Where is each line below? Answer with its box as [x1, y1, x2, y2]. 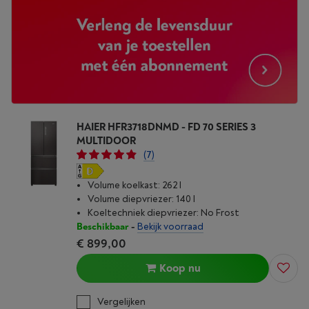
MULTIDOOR [77, 134, 136, 148]
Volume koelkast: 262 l [88, 179, 181, 192]
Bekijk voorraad [137, 221, 203, 233]
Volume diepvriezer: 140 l [88, 193, 195, 206]
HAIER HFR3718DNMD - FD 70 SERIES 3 [77, 121, 256, 134]
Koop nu [159, 261, 201, 276]
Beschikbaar [77, 221, 129, 233]
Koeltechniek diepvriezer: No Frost [88, 207, 239, 219]
